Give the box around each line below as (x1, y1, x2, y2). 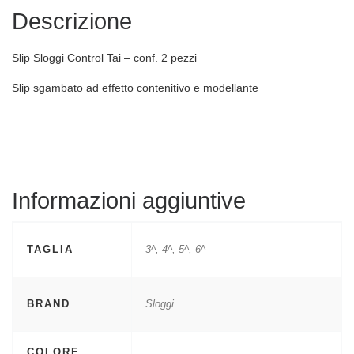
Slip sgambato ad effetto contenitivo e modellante (12, 81, 258, 95)
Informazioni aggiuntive (12, 187, 246, 213)
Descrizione (12, 9, 132, 35)
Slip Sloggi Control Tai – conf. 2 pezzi (12, 51, 197, 64)
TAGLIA (26, 243, 73, 255)
